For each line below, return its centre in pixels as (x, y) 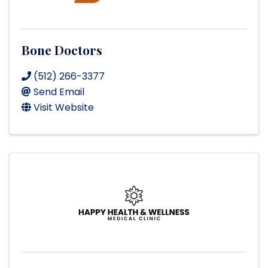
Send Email (59, 92)
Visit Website (64, 108)
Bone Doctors (62, 50)
